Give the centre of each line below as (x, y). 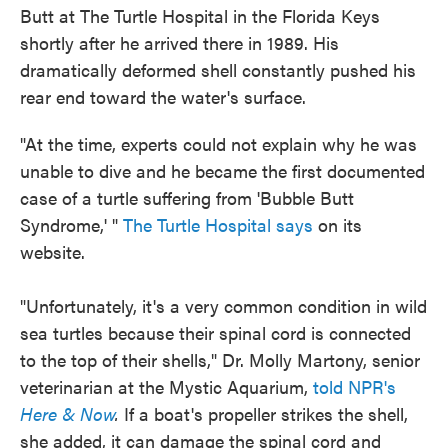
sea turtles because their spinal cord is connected (215, 332)
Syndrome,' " (71, 224)
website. (52, 251)
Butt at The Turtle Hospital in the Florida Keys (200, 15)
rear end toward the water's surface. (163, 96)
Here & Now (67, 413)
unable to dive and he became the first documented (222, 170)
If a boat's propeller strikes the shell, (263, 413)
